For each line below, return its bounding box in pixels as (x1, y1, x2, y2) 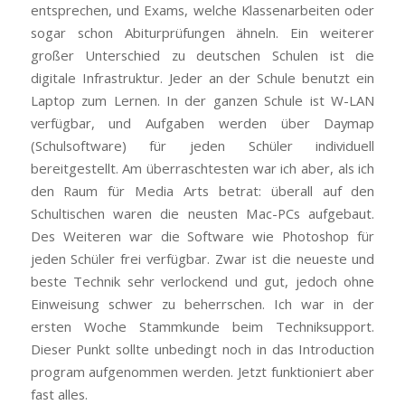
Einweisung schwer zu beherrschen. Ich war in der (30, 294, 375, 313)
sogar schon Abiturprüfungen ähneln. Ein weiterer (30, 23, 375, 42)
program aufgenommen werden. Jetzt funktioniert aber (30, 362, 375, 381)
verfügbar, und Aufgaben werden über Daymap (30, 113, 375, 132)
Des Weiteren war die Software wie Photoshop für (30, 226, 375, 245)
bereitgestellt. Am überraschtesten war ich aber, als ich (30, 158, 375, 177)
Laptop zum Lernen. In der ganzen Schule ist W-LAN (30, 90, 375, 109)
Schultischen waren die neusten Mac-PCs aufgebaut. (30, 203, 375, 222)
